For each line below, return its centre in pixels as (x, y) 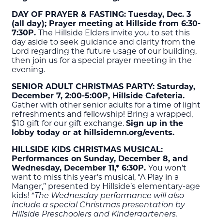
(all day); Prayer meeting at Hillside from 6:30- (106, 23)
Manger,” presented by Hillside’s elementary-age (106, 186)
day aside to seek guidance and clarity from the (104, 42)
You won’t (167, 168)
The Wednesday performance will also (109, 196)
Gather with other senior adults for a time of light (106, 105)
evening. (28, 69)
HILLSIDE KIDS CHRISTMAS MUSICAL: (87, 149)
